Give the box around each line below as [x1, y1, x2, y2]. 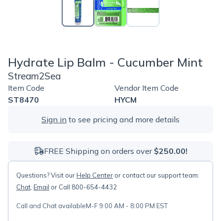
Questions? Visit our [16, 171, 76, 179]
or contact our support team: [113, 171, 199, 179]
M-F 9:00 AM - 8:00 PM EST [86, 202, 168, 210]
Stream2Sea [8, 70, 61, 82]
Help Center [76, 171, 113, 179]
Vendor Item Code [114, 83, 179, 93]
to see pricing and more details [67, 114, 180, 124]
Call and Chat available [16, 202, 86, 210]
